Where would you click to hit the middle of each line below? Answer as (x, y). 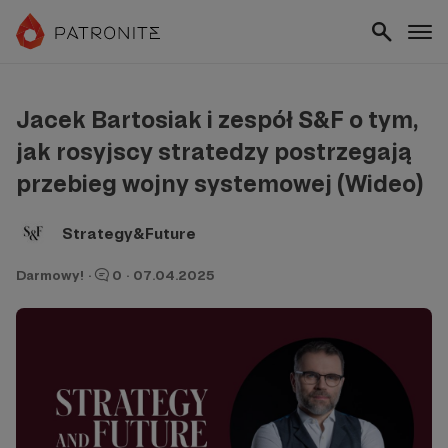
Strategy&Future (129, 233)
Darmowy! (50, 275)
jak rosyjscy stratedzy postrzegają (214, 151)
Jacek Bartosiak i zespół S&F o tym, (217, 119)
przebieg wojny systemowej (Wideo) (219, 183)
